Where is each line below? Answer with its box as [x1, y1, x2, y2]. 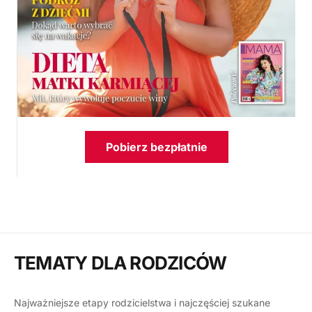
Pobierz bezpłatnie [105, 140, 208, 155]
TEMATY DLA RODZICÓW [14, 252, 227, 274]
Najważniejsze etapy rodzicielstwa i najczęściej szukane [14, 297, 270, 309]
